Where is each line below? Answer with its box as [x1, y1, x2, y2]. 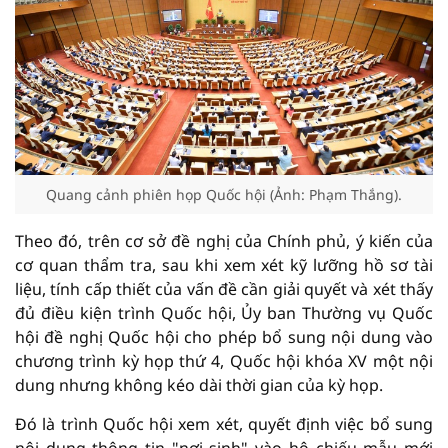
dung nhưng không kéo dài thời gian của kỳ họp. [15, 374, 383, 396]
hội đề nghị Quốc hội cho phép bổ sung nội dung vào [15, 326, 433, 348]
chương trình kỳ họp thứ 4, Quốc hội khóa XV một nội [15, 350, 433, 372]
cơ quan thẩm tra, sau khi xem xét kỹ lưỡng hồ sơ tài [15, 254, 433, 276]
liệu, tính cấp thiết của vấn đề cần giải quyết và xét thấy [15, 278, 433, 300]
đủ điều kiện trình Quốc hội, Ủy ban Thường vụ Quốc [15, 302, 433, 324]
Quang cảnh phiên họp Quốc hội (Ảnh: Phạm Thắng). [46, 185, 402, 204]
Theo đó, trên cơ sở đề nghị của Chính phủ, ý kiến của [15, 230, 433, 252]
